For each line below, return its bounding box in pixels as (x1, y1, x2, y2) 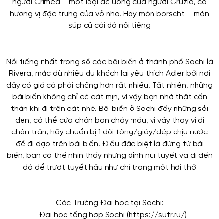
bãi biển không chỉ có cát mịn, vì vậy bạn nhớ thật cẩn (12, 92, 207, 101)
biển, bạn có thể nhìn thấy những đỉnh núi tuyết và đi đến (6, 151, 213, 160)
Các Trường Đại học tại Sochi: (55, 199, 164, 208)
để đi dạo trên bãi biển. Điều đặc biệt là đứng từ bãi (15, 139, 204, 148)
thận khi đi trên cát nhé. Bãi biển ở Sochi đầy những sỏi (11, 104, 208, 113)
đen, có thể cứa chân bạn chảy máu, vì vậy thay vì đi (15, 116, 204, 125)
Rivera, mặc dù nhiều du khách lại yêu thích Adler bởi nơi (9, 69, 210, 78)
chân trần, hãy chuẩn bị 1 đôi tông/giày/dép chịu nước (11, 128, 208, 136)
